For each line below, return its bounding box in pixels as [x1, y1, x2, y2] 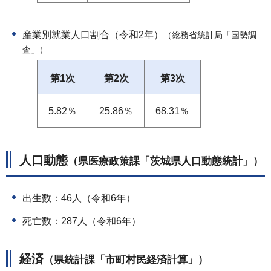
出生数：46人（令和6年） [22, 193, 135, 204]
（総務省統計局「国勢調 [163, 31, 256, 41]
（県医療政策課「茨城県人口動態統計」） [68, 155, 263, 168]
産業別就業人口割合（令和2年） [22, 30, 163, 41]
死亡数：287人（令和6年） [22, 216, 141, 227]
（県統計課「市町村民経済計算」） [44, 253, 208, 266]
